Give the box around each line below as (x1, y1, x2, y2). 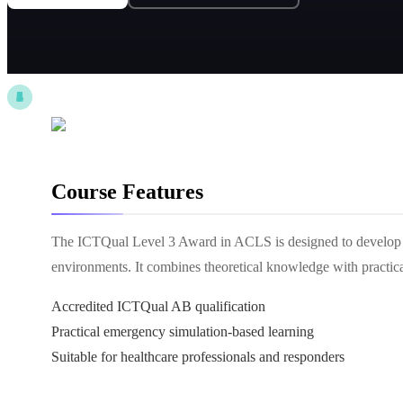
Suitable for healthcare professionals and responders (51, 349, 345, 364)
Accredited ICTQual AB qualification (51, 299, 265, 314)
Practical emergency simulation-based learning (51, 324, 314, 339)
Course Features (51, 180, 203, 203)
